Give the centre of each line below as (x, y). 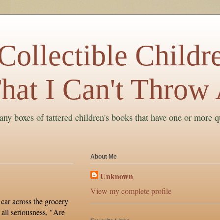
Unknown (117, 176)
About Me (104, 157)
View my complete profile (131, 191)
